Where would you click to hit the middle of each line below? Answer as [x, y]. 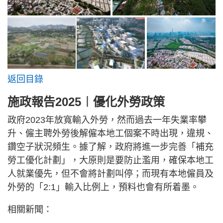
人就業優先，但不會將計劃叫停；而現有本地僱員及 [111, 173]
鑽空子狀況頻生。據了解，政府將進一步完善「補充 [111, 147]
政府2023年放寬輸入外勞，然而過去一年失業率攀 [107, 120]
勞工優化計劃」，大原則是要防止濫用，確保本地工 [111, 160]
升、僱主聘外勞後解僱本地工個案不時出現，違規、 [111, 133]
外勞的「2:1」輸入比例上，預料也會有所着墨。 [103, 187]
